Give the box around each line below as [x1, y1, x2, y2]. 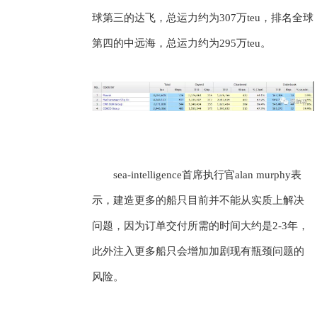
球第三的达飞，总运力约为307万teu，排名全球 [91, 11, 313, 23]
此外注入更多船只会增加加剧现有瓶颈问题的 [91, 245, 304, 257]
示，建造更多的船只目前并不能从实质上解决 [91, 194, 304, 206]
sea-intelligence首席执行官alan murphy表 [113, 168, 301, 180]
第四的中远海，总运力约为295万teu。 [91, 37, 271, 49]
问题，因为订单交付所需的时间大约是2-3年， [91, 219, 309, 231]
